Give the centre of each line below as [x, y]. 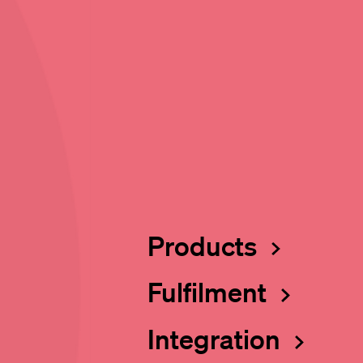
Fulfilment [209, 292]
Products [205, 245]
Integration [216, 339]
